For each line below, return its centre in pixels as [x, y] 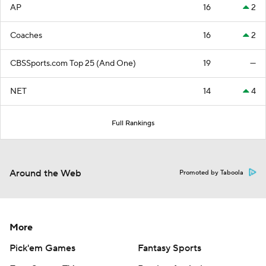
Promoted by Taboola [211, 172]
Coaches [26, 35]
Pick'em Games [42, 248]
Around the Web [45, 173]
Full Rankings [133, 123]
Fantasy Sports [170, 248]
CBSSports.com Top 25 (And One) [73, 63]
